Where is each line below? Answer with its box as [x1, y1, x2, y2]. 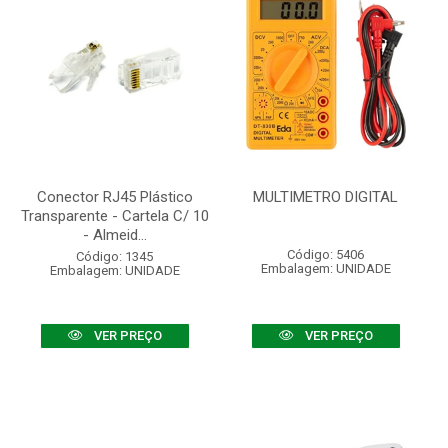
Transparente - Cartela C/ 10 [20, 207, 209, 225]
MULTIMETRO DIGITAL [253, 188, 398, 206]
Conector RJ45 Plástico [36, 188, 193, 206]
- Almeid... [82, 226, 147, 244]
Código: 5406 [287, 247, 364, 262]
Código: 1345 [76, 249, 153, 264]
